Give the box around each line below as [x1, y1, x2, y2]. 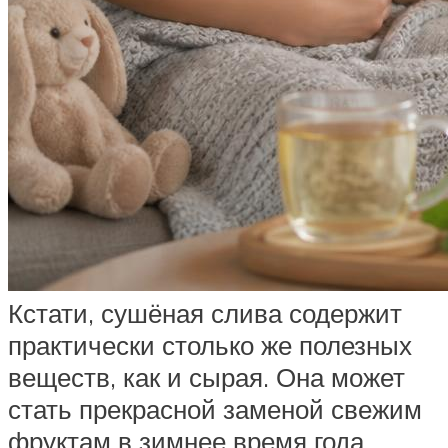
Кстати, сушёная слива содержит [8, 296, 402, 329]
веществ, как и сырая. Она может [8, 360, 405, 393]
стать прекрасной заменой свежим [8, 392, 422, 425]
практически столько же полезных [8, 328, 412, 361]
